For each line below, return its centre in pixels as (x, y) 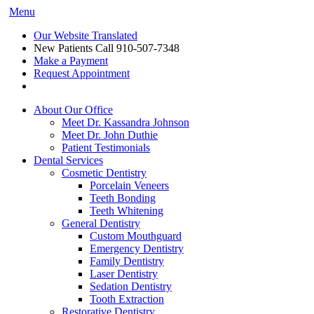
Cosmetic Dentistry (104, 173)
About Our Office (73, 110)
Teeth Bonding (123, 198)
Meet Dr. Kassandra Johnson (125, 122)
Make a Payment (71, 61)
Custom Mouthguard (136, 236)
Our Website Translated (86, 35)
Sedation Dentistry (131, 286)
